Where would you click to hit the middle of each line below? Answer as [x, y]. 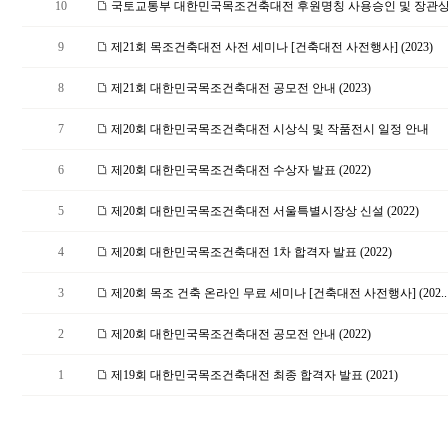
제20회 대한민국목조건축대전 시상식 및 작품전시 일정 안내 [268, 129]
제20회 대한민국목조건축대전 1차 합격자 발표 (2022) [250, 252]
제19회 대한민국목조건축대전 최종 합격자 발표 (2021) [253, 375]
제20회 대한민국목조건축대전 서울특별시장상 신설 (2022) [263, 211]
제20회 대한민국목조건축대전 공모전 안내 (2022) [239, 334]
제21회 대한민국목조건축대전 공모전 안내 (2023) [239, 88]
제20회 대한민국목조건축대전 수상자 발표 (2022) [239, 170]
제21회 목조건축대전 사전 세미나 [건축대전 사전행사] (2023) [270, 47]
